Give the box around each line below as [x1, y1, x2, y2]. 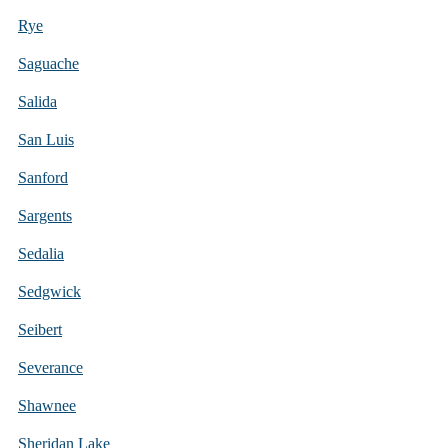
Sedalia [18, 244, 64, 262]
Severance [18, 358, 83, 376]
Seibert [18, 320, 62, 338]
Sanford [18, 168, 68, 186]
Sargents [18, 206, 72, 224]
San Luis [18, 130, 74, 148]
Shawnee [18, 396, 76, 414]
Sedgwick [18, 282, 81, 300]
